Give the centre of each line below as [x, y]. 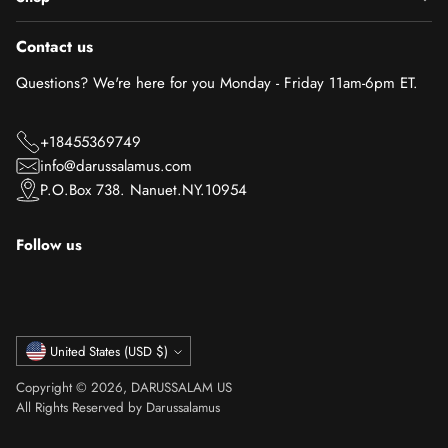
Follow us [49, 245]
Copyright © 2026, [73, 387]
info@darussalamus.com [116, 166]
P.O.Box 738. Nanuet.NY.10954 [143, 190]
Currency [44, 346]
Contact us [54, 46]
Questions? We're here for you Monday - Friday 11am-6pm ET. [217, 83]
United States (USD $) [161, 351]
